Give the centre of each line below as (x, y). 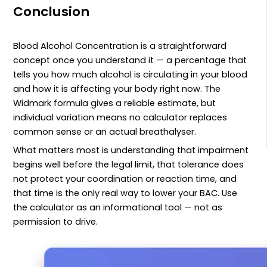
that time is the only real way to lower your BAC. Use (125, 193)
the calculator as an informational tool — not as (118, 207)
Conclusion (52, 11)
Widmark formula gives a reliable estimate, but (115, 103)
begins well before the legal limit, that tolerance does (129, 164)
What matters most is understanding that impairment (131, 150)
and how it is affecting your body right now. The (117, 89)
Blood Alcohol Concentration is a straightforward (120, 46)
